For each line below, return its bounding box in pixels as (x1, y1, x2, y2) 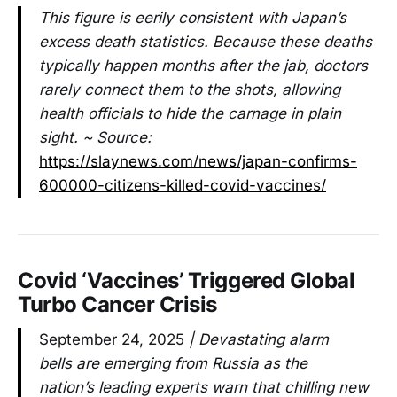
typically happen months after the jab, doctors (39, 56, 368, 74)
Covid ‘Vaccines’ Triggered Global (18, 267, 355, 293)
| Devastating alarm (184, 331, 329, 349)
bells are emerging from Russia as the (39, 354, 307, 373)
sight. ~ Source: (39, 128, 152, 146)
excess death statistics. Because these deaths (39, 32, 372, 51)
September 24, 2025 (39, 331, 184, 349)
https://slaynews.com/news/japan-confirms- (39, 152, 357, 170)
